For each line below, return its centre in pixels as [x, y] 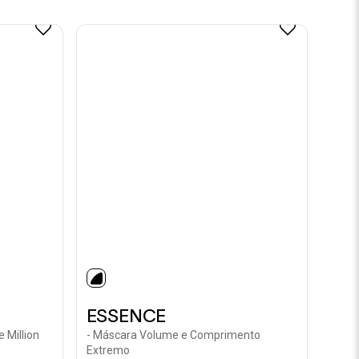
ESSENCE [126, 316]
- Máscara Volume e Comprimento [173, 335]
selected [123, 287]
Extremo [108, 350]
